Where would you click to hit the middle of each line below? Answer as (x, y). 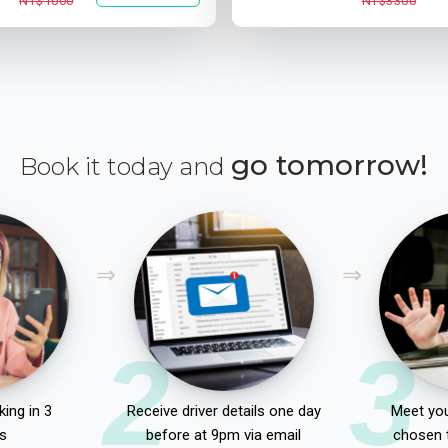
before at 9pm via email (224, 435)
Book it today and (125, 166)
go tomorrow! (329, 165)
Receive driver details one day (223, 411)
